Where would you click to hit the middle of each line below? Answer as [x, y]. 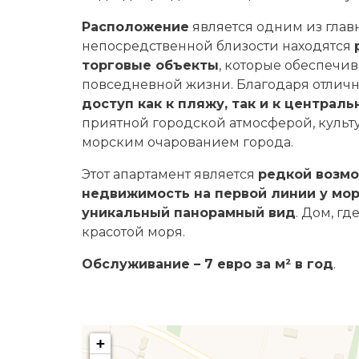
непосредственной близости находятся [218, 46]
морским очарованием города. [188, 142]
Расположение [135, 27]
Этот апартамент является [170, 174]
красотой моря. [133, 232]
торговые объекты [150, 65]
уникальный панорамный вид [189, 213]
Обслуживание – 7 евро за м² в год [208, 264]
